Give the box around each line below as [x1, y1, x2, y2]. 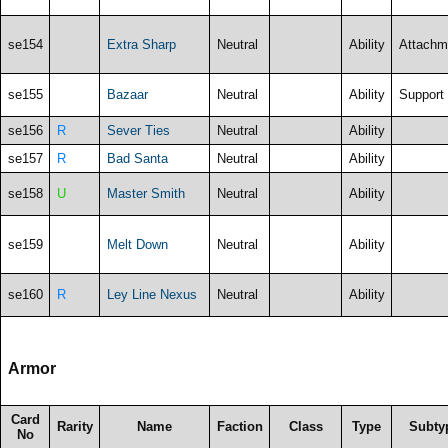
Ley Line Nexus [106, 286, 197, 302]
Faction [216, 418, 263, 434]
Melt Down [106, 236, 168, 252]
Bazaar [106, 86, 148, 102]
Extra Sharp [106, 36, 176, 52]
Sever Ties [106, 122, 170, 138]
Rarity [56, 418, 93, 434]
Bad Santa [106, 150, 168, 166]
